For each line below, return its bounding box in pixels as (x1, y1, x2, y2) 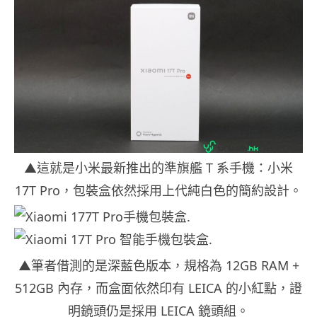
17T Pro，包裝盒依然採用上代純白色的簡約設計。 (15, 181, 302, 199)
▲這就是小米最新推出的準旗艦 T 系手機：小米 (24, 158, 293, 176)
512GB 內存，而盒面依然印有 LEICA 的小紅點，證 (15, 279, 302, 296)
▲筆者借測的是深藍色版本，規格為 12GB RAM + (18, 256, 299, 274)
